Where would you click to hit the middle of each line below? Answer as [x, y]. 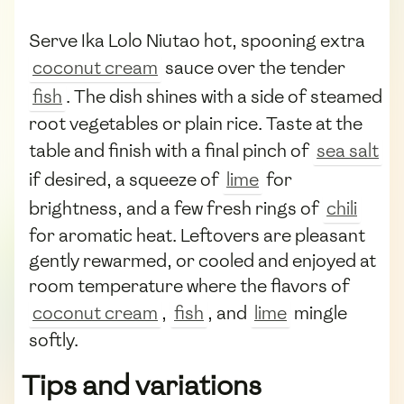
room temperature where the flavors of [189, 286]
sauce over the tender [253, 68]
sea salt [348, 151]
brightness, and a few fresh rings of [176, 209]
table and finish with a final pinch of [171, 151]
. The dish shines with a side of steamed [224, 97]
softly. [54, 340]
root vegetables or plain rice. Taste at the [196, 124]
